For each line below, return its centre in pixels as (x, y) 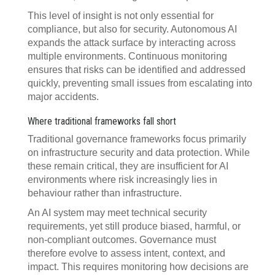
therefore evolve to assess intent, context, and (126, 253)
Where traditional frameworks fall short (102, 121)
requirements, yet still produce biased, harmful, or (134, 226)
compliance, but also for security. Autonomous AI (132, 29)
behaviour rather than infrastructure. (105, 193)
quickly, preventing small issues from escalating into (140, 83)
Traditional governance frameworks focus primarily (137, 139)
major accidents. (63, 97)
